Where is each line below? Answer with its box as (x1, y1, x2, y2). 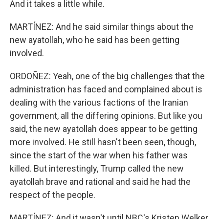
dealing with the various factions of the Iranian (10, 97, 188, 108)
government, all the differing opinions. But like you (10, 110, 202, 121)
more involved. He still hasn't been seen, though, (10, 137, 196, 147)
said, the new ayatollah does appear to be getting (10, 124, 197, 134)
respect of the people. (10, 190, 95, 200)
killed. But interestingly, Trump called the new (10, 163, 184, 174)
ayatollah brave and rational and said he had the (10, 176, 191, 187)
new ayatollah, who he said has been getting (10, 35, 179, 45)
